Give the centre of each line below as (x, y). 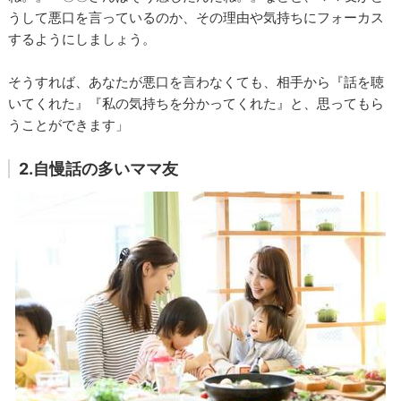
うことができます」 (69, 124)
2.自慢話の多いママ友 (99, 168)
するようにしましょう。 (82, 38)
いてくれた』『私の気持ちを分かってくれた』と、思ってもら (196, 103)
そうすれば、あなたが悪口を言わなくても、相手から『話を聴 (196, 81)
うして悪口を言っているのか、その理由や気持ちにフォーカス (196, 17)
